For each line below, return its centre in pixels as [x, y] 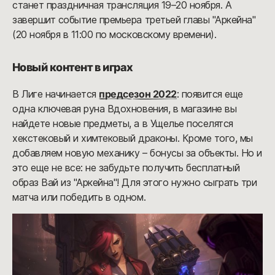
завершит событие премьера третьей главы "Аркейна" [134, 20]
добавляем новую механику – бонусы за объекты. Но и [137, 153]
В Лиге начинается [56, 94]
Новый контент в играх [73, 68]
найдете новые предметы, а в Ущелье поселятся [123, 124]
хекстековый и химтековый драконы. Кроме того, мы [133, 138]
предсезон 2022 [138, 94]
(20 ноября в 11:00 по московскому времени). [114, 35]
